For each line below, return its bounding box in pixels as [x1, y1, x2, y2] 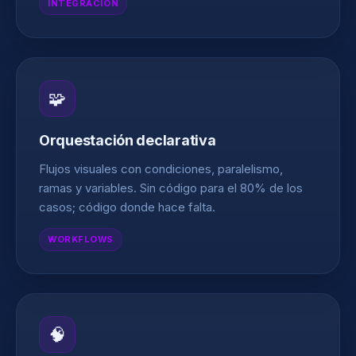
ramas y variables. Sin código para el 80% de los [39, 180, 303, 195]
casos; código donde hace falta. [39, 199, 215, 215]
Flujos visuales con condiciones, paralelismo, [39, 161, 283, 176]
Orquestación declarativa [39, 132, 216, 149]
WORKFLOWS [48, 234, 114, 245]
